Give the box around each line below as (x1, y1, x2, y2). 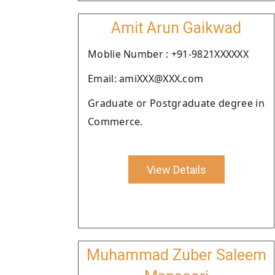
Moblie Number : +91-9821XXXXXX (88, 47, 249, 61)
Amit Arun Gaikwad (111, 19, 241, 37)
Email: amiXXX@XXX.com (88, 72, 204, 85)
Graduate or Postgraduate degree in (88, 96, 265, 110)
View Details (146, 163, 206, 176)
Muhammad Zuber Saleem (86, 246, 266, 264)
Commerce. (88, 115, 143, 128)
